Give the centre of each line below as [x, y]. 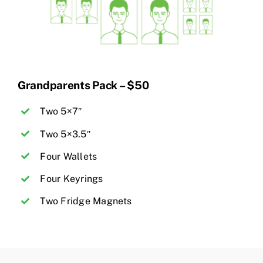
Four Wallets [69, 156]
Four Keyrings [72, 178]
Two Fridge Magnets [86, 201]
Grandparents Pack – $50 [83, 85]
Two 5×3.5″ [65, 134]
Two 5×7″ [61, 112]
